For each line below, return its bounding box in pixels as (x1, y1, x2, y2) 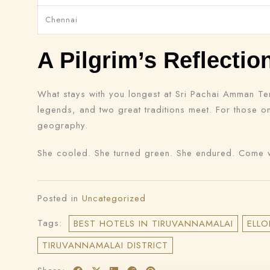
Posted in (37, 192, 82, 205)
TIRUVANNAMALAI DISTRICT (42, 239, 168, 252)
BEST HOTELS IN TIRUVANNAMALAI (74, 217, 233, 230)
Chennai (45, 14, 78, 25)
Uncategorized (82, 192, 146, 205)
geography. (37, 119, 88, 132)
